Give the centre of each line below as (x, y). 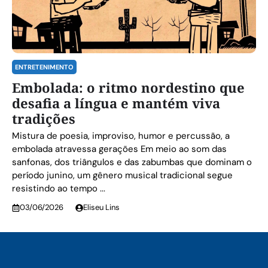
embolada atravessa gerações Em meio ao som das (119, 149)
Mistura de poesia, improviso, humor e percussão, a (121, 136)
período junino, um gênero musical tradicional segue (122, 175)
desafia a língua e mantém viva (116, 103)
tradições (44, 118)
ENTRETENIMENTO (44, 67)
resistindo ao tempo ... (59, 188)
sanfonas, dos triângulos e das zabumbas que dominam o (132, 162)
